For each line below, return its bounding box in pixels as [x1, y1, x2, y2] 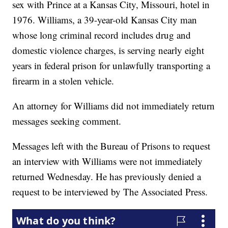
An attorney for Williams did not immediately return [12, 99, 215, 112]
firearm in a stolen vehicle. [12, 74, 115, 88]
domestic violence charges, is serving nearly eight [12, 44, 205, 57]
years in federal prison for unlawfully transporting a [12, 59, 211, 72]
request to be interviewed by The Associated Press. [12, 185, 208, 198]
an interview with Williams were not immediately [12, 155, 203, 168]
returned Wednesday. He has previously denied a [12, 170, 202, 183]
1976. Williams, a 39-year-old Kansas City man [12, 13, 197, 26]
